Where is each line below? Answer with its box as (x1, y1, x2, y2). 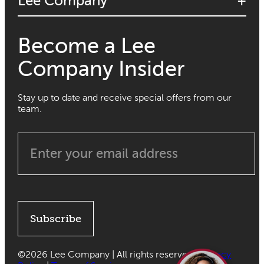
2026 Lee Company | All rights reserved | (25, 249, 200, 260)
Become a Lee (18, 34, 156, 58)
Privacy (200, 249, 232, 260)
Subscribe (30, 212, 82, 225)
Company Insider (18, 57, 186, 81)
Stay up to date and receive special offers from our (18, 92, 232, 103)
